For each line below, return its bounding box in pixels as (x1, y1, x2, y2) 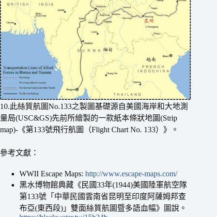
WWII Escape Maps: (19, 170, 85, 178)
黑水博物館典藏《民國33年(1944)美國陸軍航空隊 (19, 181, 187, 189)
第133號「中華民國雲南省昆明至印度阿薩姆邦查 (19, 192, 186, 201)
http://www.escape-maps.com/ (85, 170, 177, 178)
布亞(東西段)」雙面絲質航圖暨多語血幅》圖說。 (19, 204, 187, 213)
